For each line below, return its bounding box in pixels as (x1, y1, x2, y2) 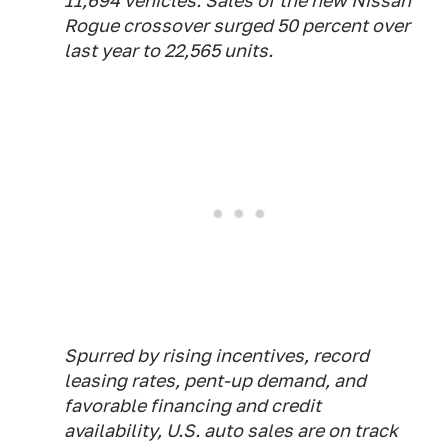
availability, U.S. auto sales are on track (64, 420, 398, 441)
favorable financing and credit (64, 395, 321, 416)
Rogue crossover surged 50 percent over (64, 15, 410, 36)
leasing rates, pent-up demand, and (64, 370, 366, 391)
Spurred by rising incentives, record (64, 345, 369, 366)
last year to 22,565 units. (64, 40, 273, 61)
